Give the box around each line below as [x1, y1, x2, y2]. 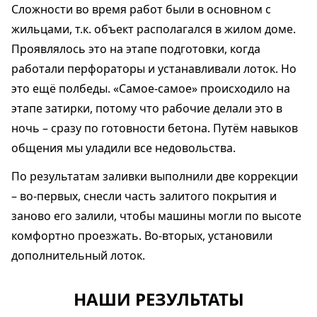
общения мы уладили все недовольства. [11, 140, 236, 156]
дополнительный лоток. [11, 248, 145, 263]
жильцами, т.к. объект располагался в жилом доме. [11, 21, 296, 37]
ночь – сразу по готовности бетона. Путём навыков [11, 120, 298, 136]
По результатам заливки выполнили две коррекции [11, 168, 298, 184]
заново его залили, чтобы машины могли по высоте [11, 208, 301, 224]
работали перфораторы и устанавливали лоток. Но [11, 61, 296, 76]
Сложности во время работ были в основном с [11, 1, 271, 17]
